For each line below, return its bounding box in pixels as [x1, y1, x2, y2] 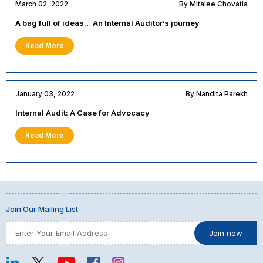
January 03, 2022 [15, 89, 75, 98]
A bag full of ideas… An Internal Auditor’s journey [15, 18, 200, 28]
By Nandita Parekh [186, 89, 248, 98]
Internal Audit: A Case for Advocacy [15, 107, 150, 117]
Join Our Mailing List [5, 204, 78, 214]
